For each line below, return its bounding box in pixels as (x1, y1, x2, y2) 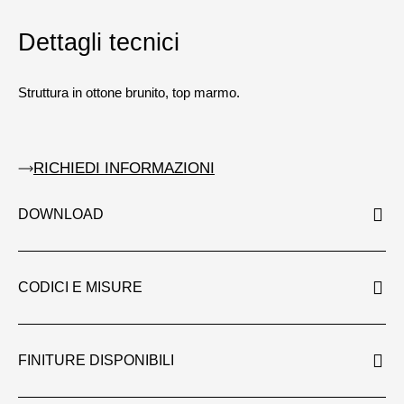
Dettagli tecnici (18, 28, 179, 56)
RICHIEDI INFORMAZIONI (33, 159, 215, 177)
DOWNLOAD (18, 206, 104, 222)
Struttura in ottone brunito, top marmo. (18, 84, 240, 100)
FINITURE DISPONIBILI (18, 352, 174, 368)
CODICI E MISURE (18, 279, 142, 295)
